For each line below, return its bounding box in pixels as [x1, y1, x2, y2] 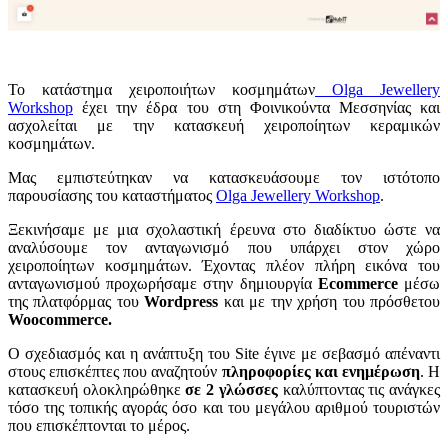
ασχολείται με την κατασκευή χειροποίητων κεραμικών [8, 117, 440, 135]
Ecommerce [317, 275, 398, 293]
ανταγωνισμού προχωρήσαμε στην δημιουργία [8, 275, 318, 293]
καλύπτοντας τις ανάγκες [277, 381, 441, 399]
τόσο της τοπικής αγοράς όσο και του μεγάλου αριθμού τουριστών [8, 399, 440, 417]
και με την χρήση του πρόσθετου [218, 293, 441, 311]
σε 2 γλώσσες [185, 381, 278, 399]
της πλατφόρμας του [8, 293, 145, 311]
